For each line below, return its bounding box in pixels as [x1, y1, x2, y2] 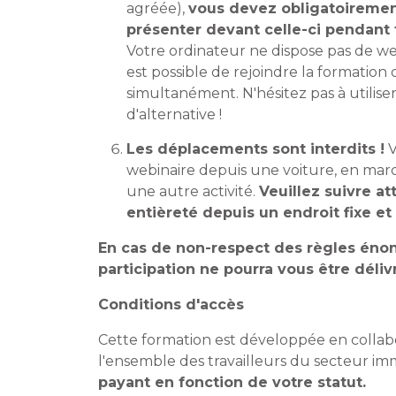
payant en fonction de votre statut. [98, 374, 366, 392]
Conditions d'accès [98, 296, 244, 314]
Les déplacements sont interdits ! [126, 141, 385, 158]
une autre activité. [126, 183, 259, 201]
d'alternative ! [126, 106, 222, 124]
